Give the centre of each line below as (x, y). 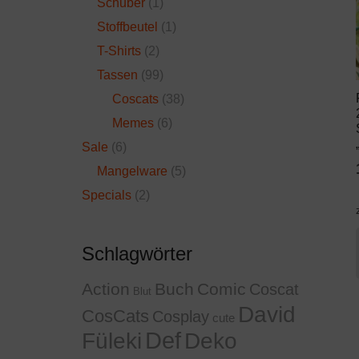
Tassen (118, 75)
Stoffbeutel (128, 26)
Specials (107, 195)
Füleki (112, 340)
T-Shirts (119, 50)
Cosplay (181, 316)
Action (106, 288)
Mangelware (133, 171)
